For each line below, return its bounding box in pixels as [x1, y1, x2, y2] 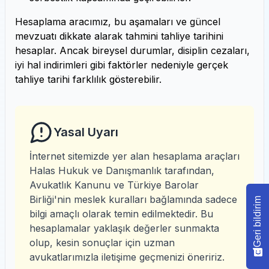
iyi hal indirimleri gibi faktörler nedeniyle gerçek [15, 59, 228, 71]
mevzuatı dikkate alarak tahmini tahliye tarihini [15, 30, 223, 42]
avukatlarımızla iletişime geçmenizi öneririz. [29, 251, 225, 263]
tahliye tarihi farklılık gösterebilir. [15, 73, 162, 85]
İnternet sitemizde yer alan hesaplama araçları [29, 150, 240, 162]
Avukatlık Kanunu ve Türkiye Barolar [29, 179, 199, 191]
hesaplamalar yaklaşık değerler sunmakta [29, 222, 219, 234]
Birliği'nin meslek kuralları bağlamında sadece [29, 193, 237, 205]
